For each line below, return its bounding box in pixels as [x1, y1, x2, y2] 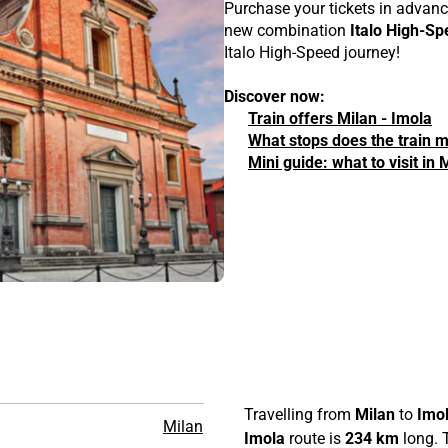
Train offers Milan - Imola [248, 109, 432, 128]
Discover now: [224, 87, 325, 106]
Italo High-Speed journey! [224, 43, 400, 62]
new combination [224, 21, 350, 40]
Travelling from [244, 404, 355, 424]
